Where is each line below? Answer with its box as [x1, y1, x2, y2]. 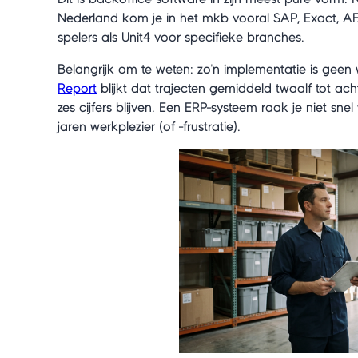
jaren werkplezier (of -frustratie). [58, 120, 241, 133]
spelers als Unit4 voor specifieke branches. [58, 30, 304, 44]
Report [58, 82, 97, 95]
